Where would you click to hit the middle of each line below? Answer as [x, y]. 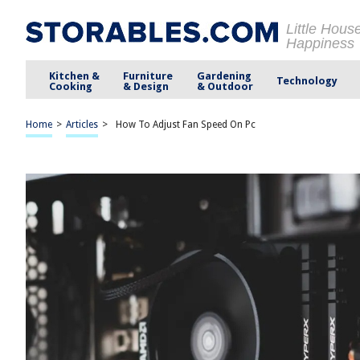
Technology [307, 81]
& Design [146, 86]
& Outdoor [225, 86]
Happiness [320, 43]
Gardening [224, 76]
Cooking [71, 86]
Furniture [148, 76]
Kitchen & [75, 76]
